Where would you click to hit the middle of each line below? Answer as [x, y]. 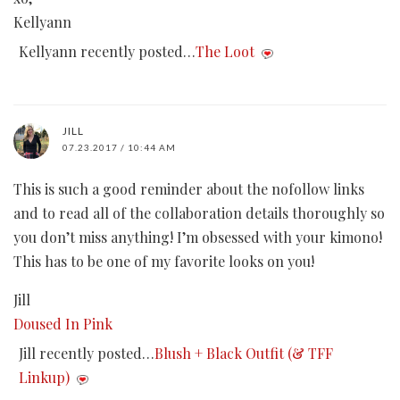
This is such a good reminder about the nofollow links [189, 189]
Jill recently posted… [87, 354]
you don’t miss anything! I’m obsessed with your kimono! [198, 237]
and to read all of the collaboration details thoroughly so [199, 213]
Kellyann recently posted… [107, 52]
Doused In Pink [63, 324]
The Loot [225, 52]
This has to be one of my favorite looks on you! [164, 262]
